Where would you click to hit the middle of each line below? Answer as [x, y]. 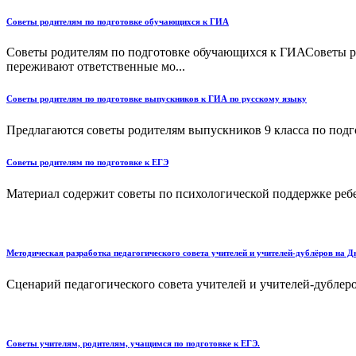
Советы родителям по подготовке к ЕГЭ [87, 163]
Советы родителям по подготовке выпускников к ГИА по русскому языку [157, 99]
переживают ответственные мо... [96, 67]
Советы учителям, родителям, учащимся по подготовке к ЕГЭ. [133, 344]
